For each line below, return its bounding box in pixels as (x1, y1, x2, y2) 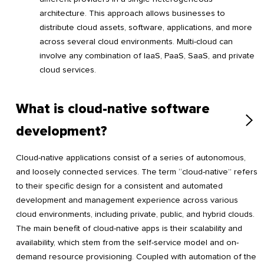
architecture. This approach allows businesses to (39, 8, 225, 18)
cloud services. (39, 64, 96, 75)
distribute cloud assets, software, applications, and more (39, 22, 252, 32)
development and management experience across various (16, 195, 238, 206)
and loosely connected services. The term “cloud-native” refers (16, 167, 258, 177)
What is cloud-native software (16, 100, 210, 117)
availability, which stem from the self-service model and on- (16, 237, 239, 248)
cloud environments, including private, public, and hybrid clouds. (16, 209, 255, 220)
